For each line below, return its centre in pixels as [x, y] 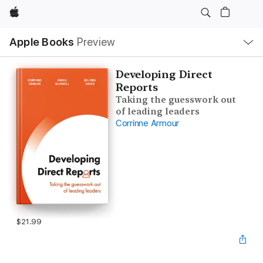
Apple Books [42, 42]
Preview [96, 42]
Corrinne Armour [147, 123]
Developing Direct [164, 74]
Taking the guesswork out [176, 100]
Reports [136, 87]
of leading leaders [157, 112]
